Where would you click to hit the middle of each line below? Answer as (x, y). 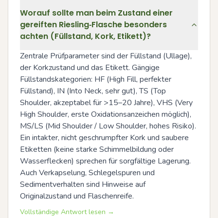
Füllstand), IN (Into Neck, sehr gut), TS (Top (93, 91)
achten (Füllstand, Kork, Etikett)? (85, 36)
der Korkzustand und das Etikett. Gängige (90, 67)
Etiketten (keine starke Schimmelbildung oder (97, 149)
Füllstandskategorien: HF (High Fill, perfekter (96, 79)
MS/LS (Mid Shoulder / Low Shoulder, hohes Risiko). (108, 126)
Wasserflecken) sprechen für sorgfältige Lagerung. (105, 161)
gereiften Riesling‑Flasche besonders (93, 24)
